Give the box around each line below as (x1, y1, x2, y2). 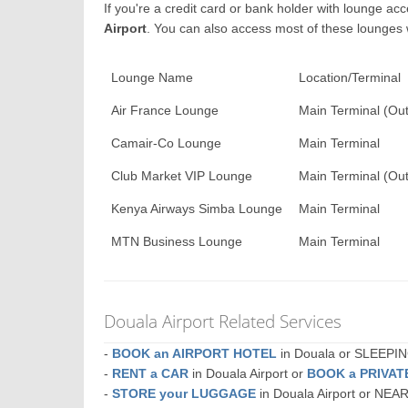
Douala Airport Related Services (104, 309, 342, 333)
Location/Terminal (299, 70, 402, 85)
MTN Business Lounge (111, 234, 243, 249)
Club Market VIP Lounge (111, 168, 253, 183)
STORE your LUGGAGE (112, 386, 257, 401)
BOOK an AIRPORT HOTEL (112, 346, 278, 361)
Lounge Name (111, 70, 194, 85)
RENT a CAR (112, 366, 189, 381)
